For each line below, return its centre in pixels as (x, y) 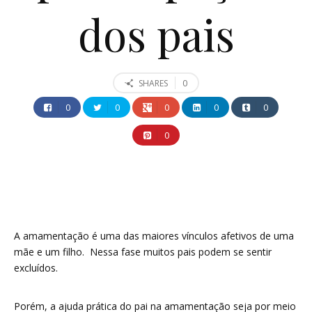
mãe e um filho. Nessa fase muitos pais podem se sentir (143, 252)
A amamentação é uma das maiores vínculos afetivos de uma (154, 236)
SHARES (154, 84)
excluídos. (36, 268)
